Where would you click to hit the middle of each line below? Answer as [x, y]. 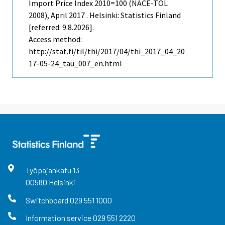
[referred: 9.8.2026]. [61, 27]
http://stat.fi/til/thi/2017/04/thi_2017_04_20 [107, 51]
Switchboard [47, 200]
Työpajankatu [49, 170]
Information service [59, 217]
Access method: [55, 39]
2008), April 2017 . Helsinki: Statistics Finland [105, 15]
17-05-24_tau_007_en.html [75, 64]
